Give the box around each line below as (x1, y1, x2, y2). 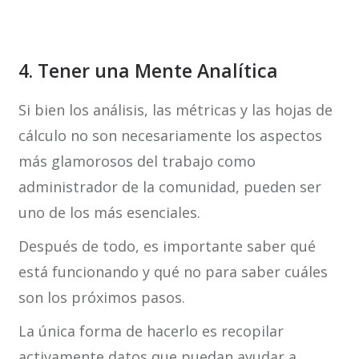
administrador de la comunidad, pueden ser (18, 177, 321, 197)
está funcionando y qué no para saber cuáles (18, 262, 328, 282)
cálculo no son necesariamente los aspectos (18, 126, 322, 146)
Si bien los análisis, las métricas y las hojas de (18, 100, 333, 120)
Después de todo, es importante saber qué (18, 236, 316, 256)
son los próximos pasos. (18, 288, 185, 308)
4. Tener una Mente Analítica (18, 58, 278, 84)
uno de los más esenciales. (18, 203, 200, 223)
